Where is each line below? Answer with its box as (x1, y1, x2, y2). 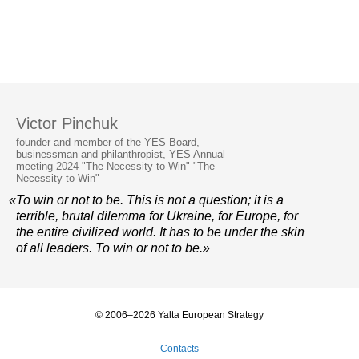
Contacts (160, 343, 199, 355)
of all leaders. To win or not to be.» (16, 241, 210, 256)
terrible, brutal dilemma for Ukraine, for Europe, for (16, 209, 298, 224)
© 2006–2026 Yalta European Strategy (95, 309, 264, 321)
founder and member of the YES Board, (16, 136, 200, 149)
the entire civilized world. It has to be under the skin (16, 225, 305, 240)
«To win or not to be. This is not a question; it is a (9, 193, 284, 208)
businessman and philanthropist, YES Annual (16, 148, 225, 161)
